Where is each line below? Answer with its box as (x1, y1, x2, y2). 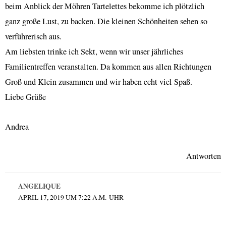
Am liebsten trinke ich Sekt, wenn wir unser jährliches (5, 45, 183, 57)
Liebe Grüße (5, 91, 46, 102)
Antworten (186, 150, 221, 162)
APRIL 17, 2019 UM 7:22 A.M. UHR (18, 193, 124, 202)
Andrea (5, 121, 29, 132)
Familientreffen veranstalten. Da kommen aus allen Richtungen (5, 61, 211, 72)
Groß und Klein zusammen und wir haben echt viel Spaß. (5, 76, 192, 87)
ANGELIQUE (18, 181, 61, 192)
